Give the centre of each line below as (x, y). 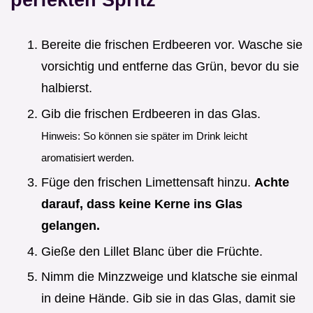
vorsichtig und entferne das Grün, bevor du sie (170, 66)
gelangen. (71, 226)
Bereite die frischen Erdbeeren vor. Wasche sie (172, 44)
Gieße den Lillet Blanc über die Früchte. (152, 251)
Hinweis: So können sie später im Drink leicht (144, 136)
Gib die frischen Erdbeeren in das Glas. (151, 114)
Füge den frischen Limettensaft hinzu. (148, 183)
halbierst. (67, 88)
